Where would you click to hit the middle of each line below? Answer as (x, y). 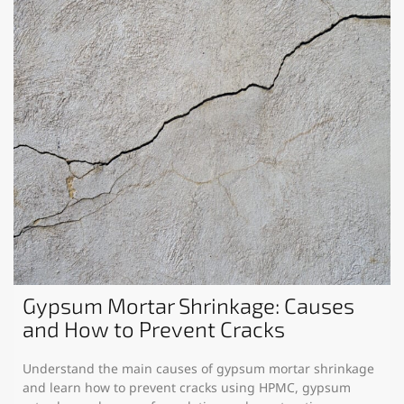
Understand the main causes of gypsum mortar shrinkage (198, 368)
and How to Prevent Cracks (154, 328)
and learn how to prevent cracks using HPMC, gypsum (187, 387)
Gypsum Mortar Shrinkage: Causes (188, 305)
